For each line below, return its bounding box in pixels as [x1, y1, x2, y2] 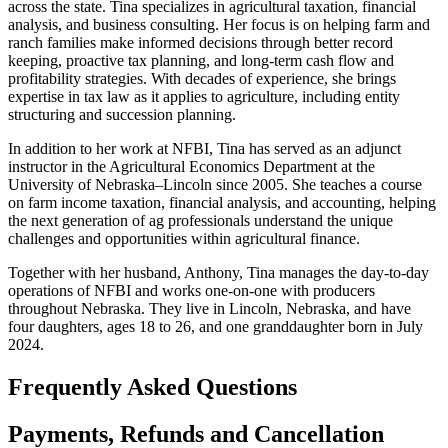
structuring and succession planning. [8, 105, 236, 123]
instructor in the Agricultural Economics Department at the [8, 157, 375, 175]
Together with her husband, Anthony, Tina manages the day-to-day [8, 263, 429, 281]
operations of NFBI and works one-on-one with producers [8, 281, 375, 299]
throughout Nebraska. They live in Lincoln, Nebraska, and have [8, 299, 411, 317]
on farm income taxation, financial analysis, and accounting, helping [8, 193, 436, 211]
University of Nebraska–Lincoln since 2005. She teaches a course [8, 175, 422, 193]
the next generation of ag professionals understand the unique [8, 211, 393, 229]
